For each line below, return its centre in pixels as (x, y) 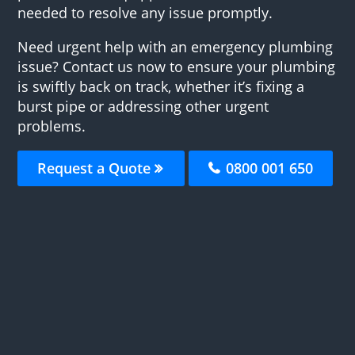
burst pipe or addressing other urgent (143, 106)
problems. (52, 126)
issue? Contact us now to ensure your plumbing (177, 66)
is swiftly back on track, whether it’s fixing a (161, 86)
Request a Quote (96, 168)
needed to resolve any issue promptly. (145, 12)
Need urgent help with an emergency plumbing (176, 46)
